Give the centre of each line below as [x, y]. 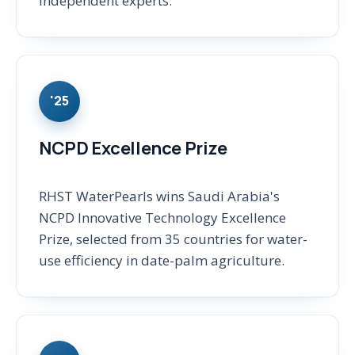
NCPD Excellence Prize [133, 148]
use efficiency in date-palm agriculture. [162, 261]
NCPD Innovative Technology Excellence [162, 218]
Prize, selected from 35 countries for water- [173, 239]
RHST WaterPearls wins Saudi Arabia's [159, 197]
